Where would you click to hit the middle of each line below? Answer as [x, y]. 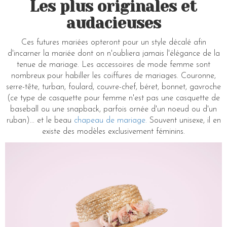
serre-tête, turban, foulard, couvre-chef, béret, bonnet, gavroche [113, 87]
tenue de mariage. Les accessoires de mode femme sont [113, 65]
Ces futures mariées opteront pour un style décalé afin [113, 43]
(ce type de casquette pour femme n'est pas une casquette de [113, 98]
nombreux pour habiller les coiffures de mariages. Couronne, [113, 76]
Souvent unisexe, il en [184, 121]
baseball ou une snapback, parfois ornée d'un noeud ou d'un [113, 109]
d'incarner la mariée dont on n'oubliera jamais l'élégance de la [113, 54]
